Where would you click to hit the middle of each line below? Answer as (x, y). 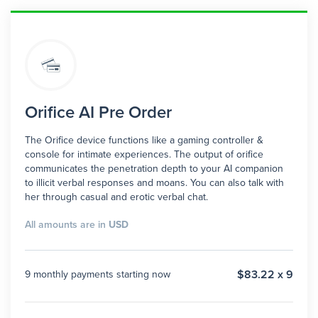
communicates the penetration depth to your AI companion (154, 169)
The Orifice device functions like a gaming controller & (144, 140)
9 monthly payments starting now (98, 274)
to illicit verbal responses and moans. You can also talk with (154, 183)
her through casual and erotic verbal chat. (116, 197)
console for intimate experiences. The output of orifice (144, 154)
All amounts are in (67, 225)
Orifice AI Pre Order (98, 113)
